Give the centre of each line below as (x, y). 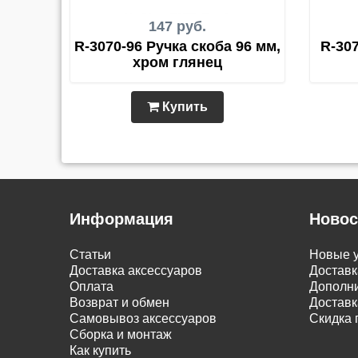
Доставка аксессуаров (136, 270)
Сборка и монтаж (121, 334)
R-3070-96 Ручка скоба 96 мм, (177, 46)
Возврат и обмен (119, 302)
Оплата (91, 286)
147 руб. (177, 26)
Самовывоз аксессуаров (143, 318)
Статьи (90, 255)
